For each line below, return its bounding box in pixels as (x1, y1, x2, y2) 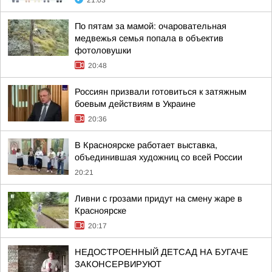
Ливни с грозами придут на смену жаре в (75, 194, 242, 203)
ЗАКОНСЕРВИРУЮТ (75, 259, 161, 269)
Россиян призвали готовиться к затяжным (75, 87, 246, 97)
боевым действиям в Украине (75, 99, 195, 109)
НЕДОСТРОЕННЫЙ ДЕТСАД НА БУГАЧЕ (75, 247, 248, 257)
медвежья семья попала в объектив (75, 33, 223, 43)
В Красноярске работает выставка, (75, 140, 217, 150)
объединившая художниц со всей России (75, 152, 242, 162)
